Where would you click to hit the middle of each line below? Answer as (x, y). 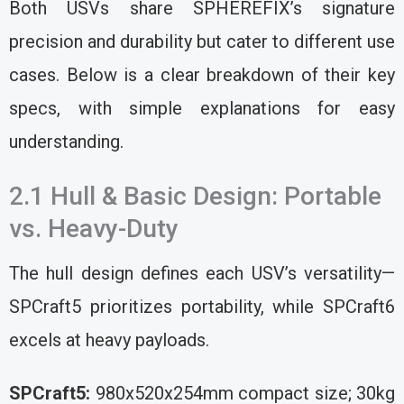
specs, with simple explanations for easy (202, 109)
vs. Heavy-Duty (94, 229)
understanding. (66, 142)
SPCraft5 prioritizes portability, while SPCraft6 (202, 307)
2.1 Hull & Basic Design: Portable (195, 197)
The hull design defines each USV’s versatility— (202, 274)
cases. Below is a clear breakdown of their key (202, 75)
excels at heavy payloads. (109, 340)
